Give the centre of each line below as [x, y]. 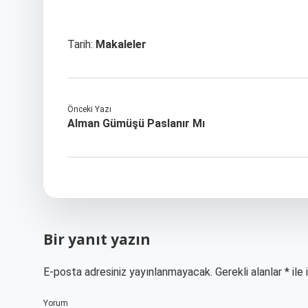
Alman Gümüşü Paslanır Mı [136, 123]
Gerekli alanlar [250, 272]
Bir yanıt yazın [97, 239]
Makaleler [121, 44]
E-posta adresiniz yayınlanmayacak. [128, 272]
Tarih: [81, 44]
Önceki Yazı [89, 109]
